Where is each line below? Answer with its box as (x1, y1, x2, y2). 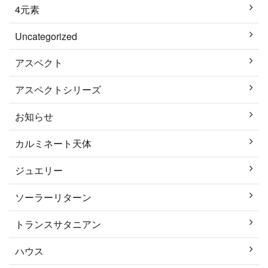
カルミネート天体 (15, 136, 92, 150)
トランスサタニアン (15, 217, 101, 231)
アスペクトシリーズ (15, 82, 101, 96)
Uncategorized (15, 29, 77, 43)
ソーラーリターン (15, 190, 92, 204)
